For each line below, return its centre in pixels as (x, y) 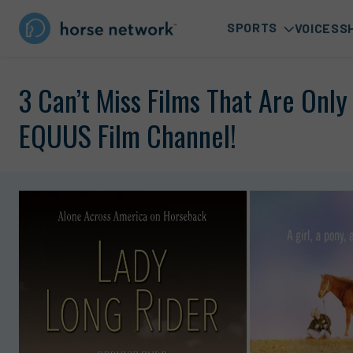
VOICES (317, 28)
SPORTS (252, 28)
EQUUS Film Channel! (128, 135)
